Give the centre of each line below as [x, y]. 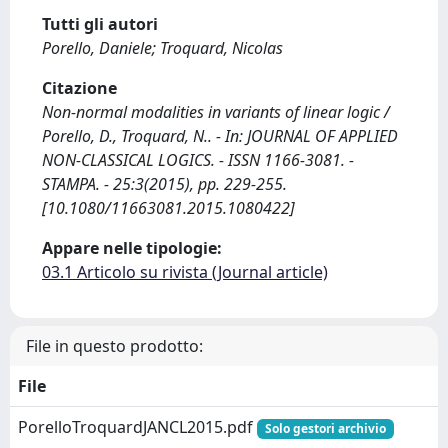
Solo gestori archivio [325, 428]
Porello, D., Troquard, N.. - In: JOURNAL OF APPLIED [220, 135]
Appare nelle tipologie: [132, 247]
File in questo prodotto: [114, 345]
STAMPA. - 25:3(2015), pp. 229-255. [164, 183]
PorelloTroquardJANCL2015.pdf [137, 426]
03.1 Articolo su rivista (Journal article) [185, 271]
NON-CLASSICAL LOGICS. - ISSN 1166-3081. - [198, 159]
